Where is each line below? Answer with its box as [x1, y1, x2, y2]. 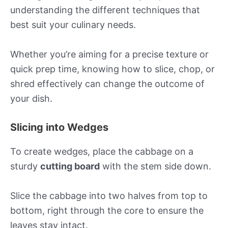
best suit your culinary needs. [10, 19, 136, 31]
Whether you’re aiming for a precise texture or [10, 49, 209, 60]
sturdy [10, 160, 40, 172]
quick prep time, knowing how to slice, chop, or [10, 64, 215, 75]
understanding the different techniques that [10, 5, 200, 16]
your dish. [10, 93, 52, 104]
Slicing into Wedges [10, 121, 108, 133]
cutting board [40, 160, 100, 172]
